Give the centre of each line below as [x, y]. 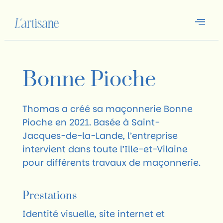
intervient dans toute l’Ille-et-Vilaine [105, 149]
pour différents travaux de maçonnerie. [111, 162]
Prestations [50, 196]
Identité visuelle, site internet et [93, 214]
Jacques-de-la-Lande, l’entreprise [100, 135]
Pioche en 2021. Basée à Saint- [91, 122]
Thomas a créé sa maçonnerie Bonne [107, 109]
